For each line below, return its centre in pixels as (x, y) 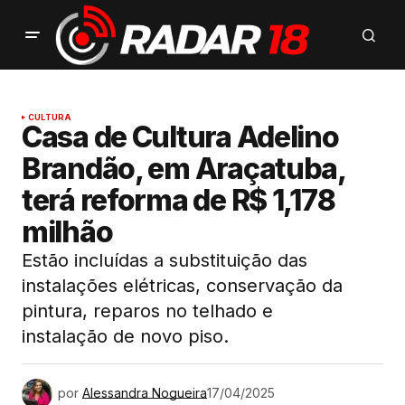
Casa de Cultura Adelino (180, 137)
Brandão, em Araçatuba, (184, 169)
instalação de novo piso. (125, 337)
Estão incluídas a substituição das (165, 261)
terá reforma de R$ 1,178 (179, 201)
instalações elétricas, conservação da (182, 286)
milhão (67, 232)
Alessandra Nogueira (145, 392)
